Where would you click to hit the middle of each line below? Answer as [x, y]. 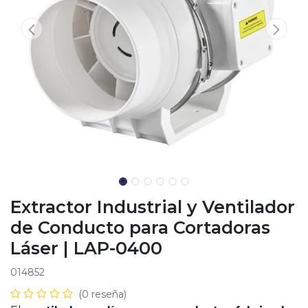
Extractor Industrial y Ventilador [153, 207]
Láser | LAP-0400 [86, 248]
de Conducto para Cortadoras [140, 228]
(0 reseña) [102, 294]
